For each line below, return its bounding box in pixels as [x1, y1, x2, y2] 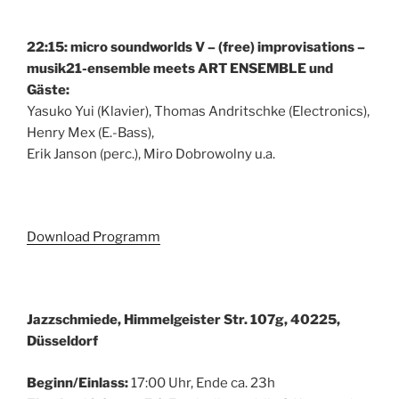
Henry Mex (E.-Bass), [27, 125, 154, 142]
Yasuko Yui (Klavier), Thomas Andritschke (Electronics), [27, 103, 370, 120]
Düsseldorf [27, 333, 98, 350]
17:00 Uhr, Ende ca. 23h [128, 374, 275, 391]
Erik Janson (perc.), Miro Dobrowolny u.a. [27, 146, 275, 163]
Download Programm [27, 229, 160, 246]
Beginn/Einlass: [27, 374, 128, 391]
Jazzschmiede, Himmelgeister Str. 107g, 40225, [27, 312, 340, 329]
